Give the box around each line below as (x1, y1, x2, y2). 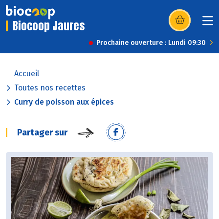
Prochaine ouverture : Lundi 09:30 (96, 39, 206, 47)
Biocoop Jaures (13, 18, 85, 34)
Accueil (14, 69, 39, 79)
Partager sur (17, 127, 67, 138)
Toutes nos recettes (14, 83, 86, 93)
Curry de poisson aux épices (14, 97, 114, 107)
